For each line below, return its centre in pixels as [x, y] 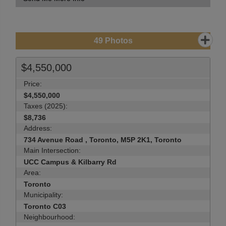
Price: [33, 84]
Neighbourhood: [49, 217]
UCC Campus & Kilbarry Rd [70, 162]
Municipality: [43, 195]
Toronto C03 [45, 206]
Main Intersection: [52, 150]
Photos [118, 41]
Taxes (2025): [46, 106]
